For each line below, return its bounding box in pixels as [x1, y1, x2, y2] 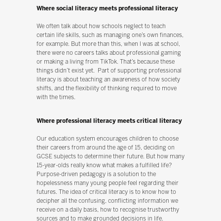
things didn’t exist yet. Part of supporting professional [36, 67, 182, 74]
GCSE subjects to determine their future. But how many [36, 152, 184, 160]
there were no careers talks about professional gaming [36, 49, 181, 56]
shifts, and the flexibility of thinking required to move [36, 84, 177, 92]
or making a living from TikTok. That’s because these [36, 58, 175, 65]
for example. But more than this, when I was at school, [36, 40, 180, 47]
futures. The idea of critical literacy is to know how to [36, 188, 176, 195]
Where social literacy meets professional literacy [36, 4, 178, 12]
